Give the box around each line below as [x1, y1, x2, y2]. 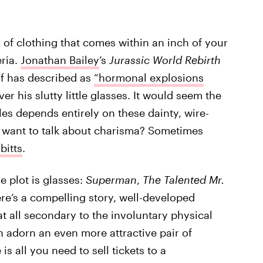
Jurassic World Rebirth [109, 53, 221, 66]
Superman [85, 173, 137, 186]
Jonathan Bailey [20, 53, 99, 66]
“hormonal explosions [93, 70, 204, 84]
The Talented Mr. [142, 173, 224, 186]
